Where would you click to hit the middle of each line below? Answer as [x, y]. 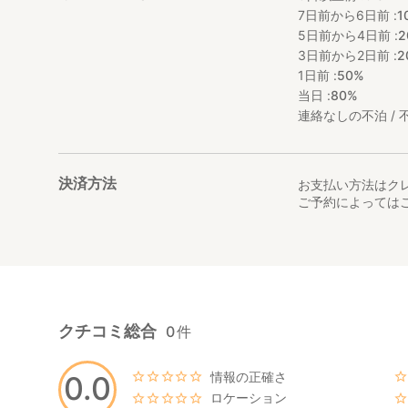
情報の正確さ [249, 376]
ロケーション [249, 398]
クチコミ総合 [107, 331]
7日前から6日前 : [348, 15]
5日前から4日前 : [348, 35]
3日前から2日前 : [348, 55]
